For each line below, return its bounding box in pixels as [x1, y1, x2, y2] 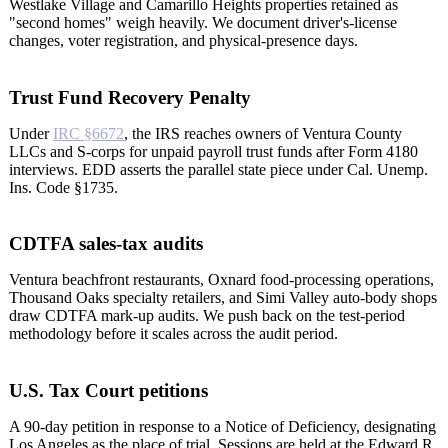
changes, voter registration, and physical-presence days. [9, 31, 358, 49]
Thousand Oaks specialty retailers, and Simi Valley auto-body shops [9, 289, 437, 307]
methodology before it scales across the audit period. [9, 325, 338, 343]
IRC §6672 [53, 124, 124, 142]
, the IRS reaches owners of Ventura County [124, 124, 402, 142]
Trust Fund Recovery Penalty [9, 86, 251, 108]
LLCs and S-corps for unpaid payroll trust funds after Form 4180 [9, 142, 418, 160]
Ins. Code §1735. [9, 178, 118, 196]
